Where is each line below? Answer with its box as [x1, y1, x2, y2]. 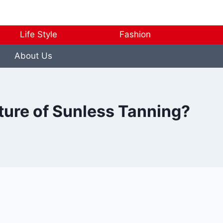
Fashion [119, 29, 151, 40]
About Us [14, 50, 52, 61]
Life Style [19, 29, 57, 40]
